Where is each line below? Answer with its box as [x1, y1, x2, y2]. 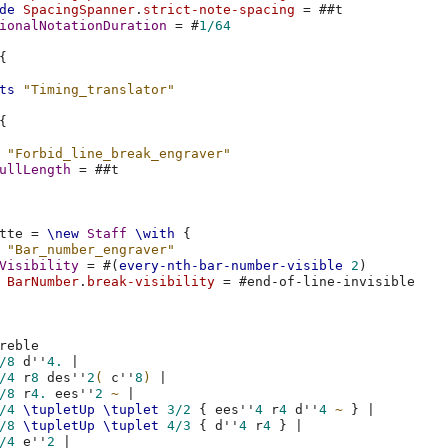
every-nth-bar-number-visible [119, 258, 344, 274]
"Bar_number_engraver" [7, 242, 176, 258]
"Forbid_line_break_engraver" [7, 146, 232, 162]
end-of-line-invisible [247, 274, 416, 290]
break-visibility [87, 274, 216, 290]
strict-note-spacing [143, 2, 296, 18]
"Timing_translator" [23, 82, 176, 98]
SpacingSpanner [23, 2, 136, 18]
